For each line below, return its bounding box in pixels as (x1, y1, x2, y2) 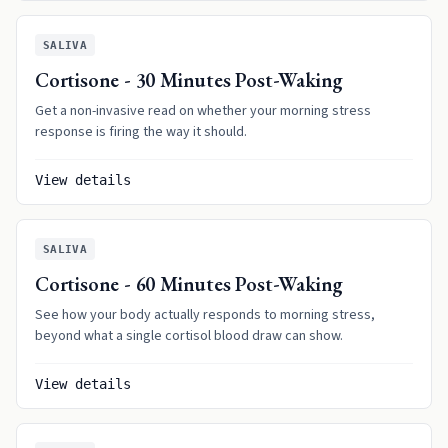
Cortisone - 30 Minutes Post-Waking (35, 67, 345, 93)
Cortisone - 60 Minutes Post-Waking (35, 271, 345, 297)
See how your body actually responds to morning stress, (35, 305, 375, 325)
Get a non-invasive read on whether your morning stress (35, 101, 371, 121)
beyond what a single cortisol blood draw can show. (35, 326, 343, 346)
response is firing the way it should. (35, 122, 247, 142)
